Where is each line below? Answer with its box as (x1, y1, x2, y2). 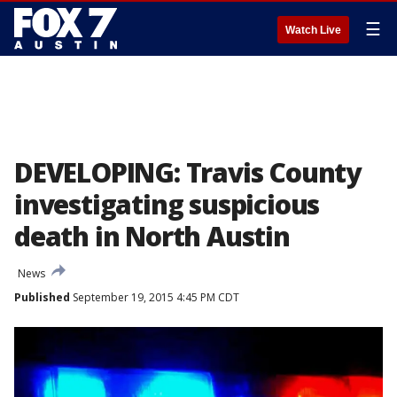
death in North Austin (14, 218, 290, 254)
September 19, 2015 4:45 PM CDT (70, 290, 239, 305)
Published (14, 290, 70, 305)
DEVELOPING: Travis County (14, 154, 361, 191)
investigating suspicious (14, 186, 320, 222)
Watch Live (285, 24, 341, 36)
